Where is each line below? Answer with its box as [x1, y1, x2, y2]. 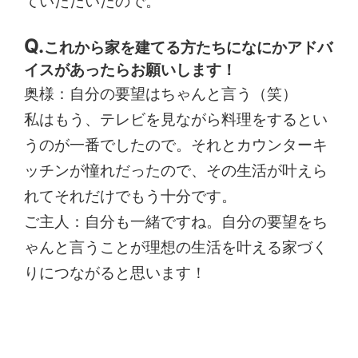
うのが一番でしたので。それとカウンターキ [24, 134, 328, 154]
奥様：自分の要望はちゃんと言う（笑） [24, 83, 298, 103]
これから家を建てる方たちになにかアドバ [44, 37, 333, 57]
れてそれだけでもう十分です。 [24, 185, 237, 205]
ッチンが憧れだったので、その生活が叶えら [24, 160, 328, 180]
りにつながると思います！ [24, 262, 207, 282]
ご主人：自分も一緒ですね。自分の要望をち [24, 211, 328, 231]
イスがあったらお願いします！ [24, 59, 237, 79]
